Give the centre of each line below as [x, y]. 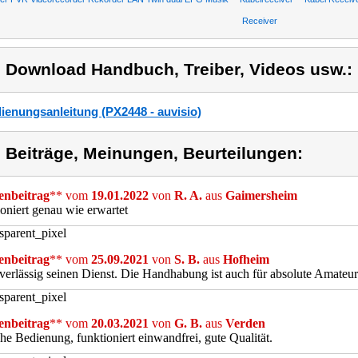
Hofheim [246, 259]
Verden [245, 323]
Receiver [260, 21]
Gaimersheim [261, 195]
